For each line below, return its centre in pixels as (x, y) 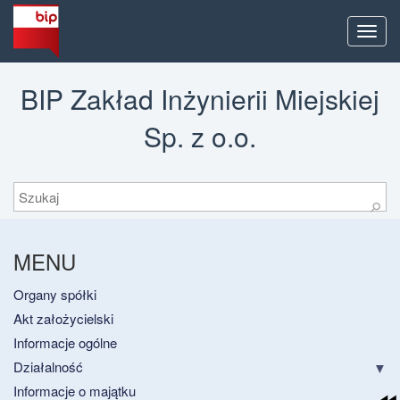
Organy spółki (55, 294)
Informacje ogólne (65, 342)
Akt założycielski (63, 318)
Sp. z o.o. (200, 136)
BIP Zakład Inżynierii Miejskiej (200, 99)
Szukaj (33, 183)
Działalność (48, 366)
